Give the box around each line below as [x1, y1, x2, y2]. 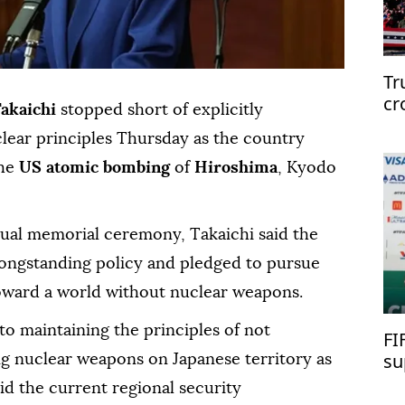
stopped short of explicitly [61, 101, 263, 118]
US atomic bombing [14, 159, 170, 176]
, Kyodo [278, 159, 336, 176]
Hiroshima [194, 159, 278, 176]
